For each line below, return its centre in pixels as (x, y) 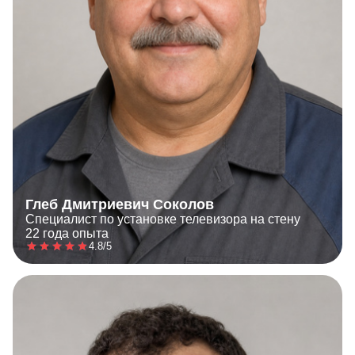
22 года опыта (67, 233)
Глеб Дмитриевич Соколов (120, 204)
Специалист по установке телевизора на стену (163, 219)
